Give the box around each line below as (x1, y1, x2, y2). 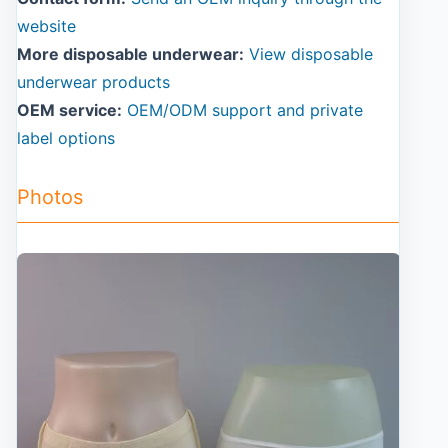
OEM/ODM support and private (127, 100, 363, 120)
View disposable (249, 44, 373, 64)
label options (17, 128, 115, 148)
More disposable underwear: (17, 44, 244, 64)
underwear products (17, 72, 170, 92)
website (17, 16, 76, 36)
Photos (17, 185, 83, 209)
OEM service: (17, 100, 122, 120)
